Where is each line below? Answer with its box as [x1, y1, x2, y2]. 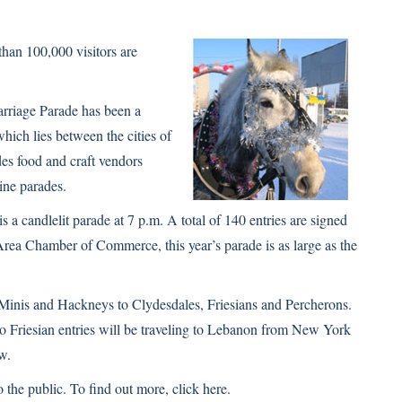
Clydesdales [132, 294, 200, 313]
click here [172, 379, 227, 398]
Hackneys [57, 294, 114, 313]
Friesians [207, 294, 258, 313]
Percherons [285, 294, 348, 313]
